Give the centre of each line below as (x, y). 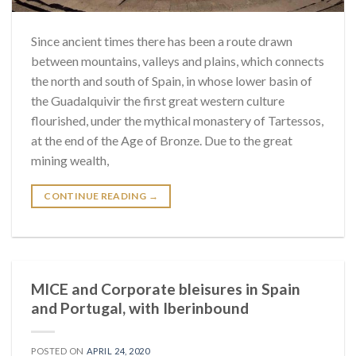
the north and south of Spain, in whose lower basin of (172, 81)
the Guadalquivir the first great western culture (158, 101)
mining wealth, (70, 161)
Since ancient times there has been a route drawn (162, 41)
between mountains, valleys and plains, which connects (178, 61)
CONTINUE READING (96, 196)
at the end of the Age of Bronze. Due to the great (162, 141)
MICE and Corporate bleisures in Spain (166, 289)
